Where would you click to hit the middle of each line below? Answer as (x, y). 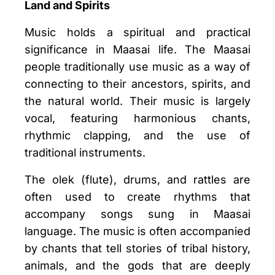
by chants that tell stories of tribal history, (137, 249)
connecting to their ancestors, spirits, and (137, 84)
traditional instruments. (85, 153)
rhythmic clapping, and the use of (137, 136)
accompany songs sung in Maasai (137, 214)
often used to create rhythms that (137, 197)
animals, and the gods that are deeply (137, 266)
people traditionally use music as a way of (137, 67)
